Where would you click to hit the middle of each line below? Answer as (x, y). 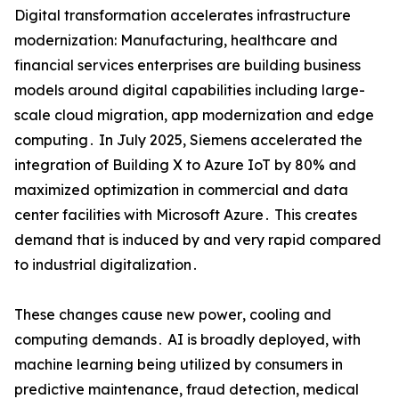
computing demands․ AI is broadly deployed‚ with (187, 340)
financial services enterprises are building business (187, 65)
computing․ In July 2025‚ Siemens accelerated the (188, 140)
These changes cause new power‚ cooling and (173, 315)
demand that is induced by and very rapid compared (198, 240)
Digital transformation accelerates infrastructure (183, 16)
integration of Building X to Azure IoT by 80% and (185, 165)
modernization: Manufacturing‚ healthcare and (176, 41)
